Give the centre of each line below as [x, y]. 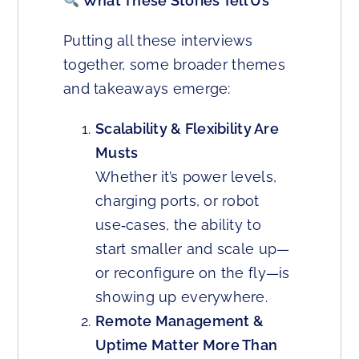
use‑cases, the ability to [178, 225]
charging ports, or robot [177, 201]
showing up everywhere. [182, 297]
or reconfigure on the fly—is [193, 273]
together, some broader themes [174, 65]
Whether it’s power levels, [186, 177]
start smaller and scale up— [193, 249]
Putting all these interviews [158, 41]
